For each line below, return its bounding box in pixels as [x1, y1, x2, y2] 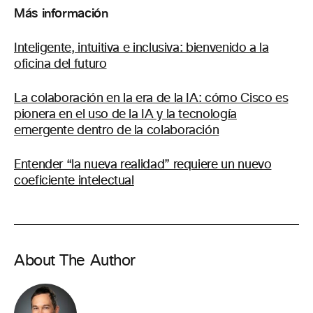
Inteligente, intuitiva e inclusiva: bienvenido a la [14, 42, 269, 54]
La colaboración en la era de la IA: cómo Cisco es [14, 92, 289, 105]
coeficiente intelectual [14, 175, 134, 187]
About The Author [14, 254, 136, 269]
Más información [14, 5, 108, 22]
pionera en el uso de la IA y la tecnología [14, 108, 237, 121]
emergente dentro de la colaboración [14, 124, 219, 137]
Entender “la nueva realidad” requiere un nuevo [14, 159, 272, 171]
